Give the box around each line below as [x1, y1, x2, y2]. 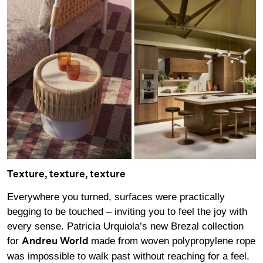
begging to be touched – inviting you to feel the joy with [7, 206, 247, 218]
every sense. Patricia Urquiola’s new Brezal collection [7, 221, 244, 232]
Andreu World [22, 237, 89, 247]
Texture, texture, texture [7, 169, 126, 180]
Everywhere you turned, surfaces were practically [7, 191, 225, 203]
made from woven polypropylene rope [91, 235, 255, 247]
